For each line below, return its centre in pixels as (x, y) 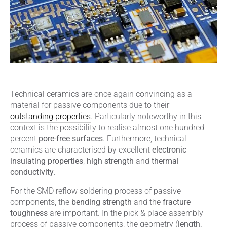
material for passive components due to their (90, 105)
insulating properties (47, 161)
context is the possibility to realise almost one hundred (107, 128)
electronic (169, 150)
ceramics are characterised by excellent (81, 150)
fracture (177, 202)
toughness (29, 213)
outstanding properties (50, 117)
